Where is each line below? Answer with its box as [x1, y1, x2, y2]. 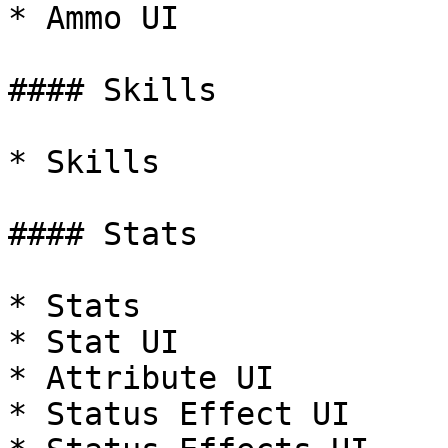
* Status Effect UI [8, 396, 350, 432]
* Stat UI [8, 324, 179, 360]
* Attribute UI [8, 360, 274, 396]
